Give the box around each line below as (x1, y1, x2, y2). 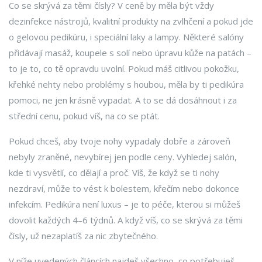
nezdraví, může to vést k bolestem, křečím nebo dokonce (9, 182, 239, 194)
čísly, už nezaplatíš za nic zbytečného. (9, 230, 158, 242)
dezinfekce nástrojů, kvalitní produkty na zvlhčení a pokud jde (9, 15, 253, 27)
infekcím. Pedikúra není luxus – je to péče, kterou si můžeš (9, 198, 240, 210)
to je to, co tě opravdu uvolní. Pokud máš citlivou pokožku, (9, 63, 239, 74)
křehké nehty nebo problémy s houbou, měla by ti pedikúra (9, 78, 244, 90)
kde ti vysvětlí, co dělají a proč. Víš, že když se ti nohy (9, 167, 219, 178)
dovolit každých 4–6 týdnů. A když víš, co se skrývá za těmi (9, 214, 243, 226)
